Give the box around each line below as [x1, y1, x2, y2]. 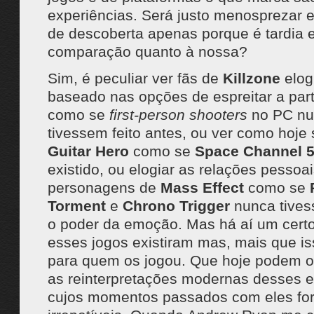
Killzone [222, 70, 280, 86]
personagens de [47, 179, 161, 196]
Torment [47, 198, 106, 214]
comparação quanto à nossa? [47, 43, 247, 60]
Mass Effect [160, 179, 244, 196]
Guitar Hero [47, 143, 129, 159]
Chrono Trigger [122, 198, 230, 214]
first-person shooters [109, 107, 247, 123]
